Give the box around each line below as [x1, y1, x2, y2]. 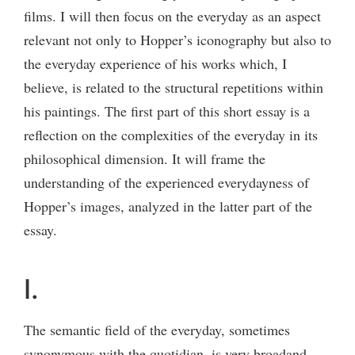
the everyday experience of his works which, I [24, 53, 287, 73]
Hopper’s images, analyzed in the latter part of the [24, 196, 312, 216]
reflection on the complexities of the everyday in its [24, 124, 318, 144]
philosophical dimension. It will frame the [24, 148, 265, 168]
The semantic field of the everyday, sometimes [24, 319, 290, 339]
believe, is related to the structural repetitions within [24, 77, 323, 97]
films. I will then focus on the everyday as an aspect [24, 6, 321, 25]
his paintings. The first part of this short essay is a [24, 101, 310, 120]
